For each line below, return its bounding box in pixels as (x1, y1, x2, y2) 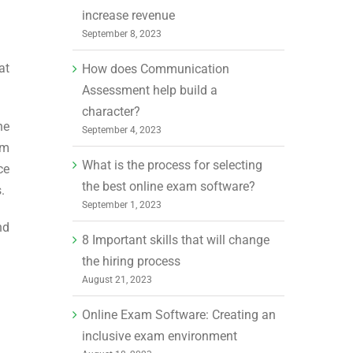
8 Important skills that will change (81, 232, 269, 247)
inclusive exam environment (81, 328, 237, 344)
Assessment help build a (81, 82, 217, 98)
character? (81, 103, 140, 119)
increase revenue (81, 7, 175, 23)
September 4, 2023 (81, 124, 162, 136)
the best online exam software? (81, 178, 255, 194)
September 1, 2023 (81, 199, 162, 210)
